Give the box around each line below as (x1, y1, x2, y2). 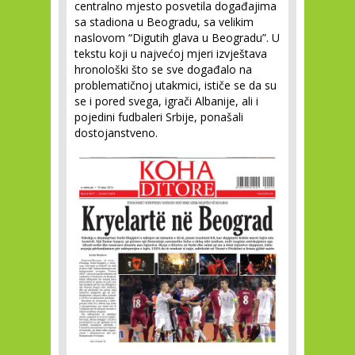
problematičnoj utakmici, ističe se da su (74, 78, 277, 94)
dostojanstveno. (74, 125, 158, 141)
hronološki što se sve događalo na (74, 62, 252, 78)
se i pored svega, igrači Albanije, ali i (74, 94, 258, 109)
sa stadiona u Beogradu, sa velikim (74, 14, 254, 30)
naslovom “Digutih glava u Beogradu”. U (74, 30, 280, 46)
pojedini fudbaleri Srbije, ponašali (74, 109, 243, 125)
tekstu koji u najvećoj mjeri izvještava (74, 46, 267, 62)
